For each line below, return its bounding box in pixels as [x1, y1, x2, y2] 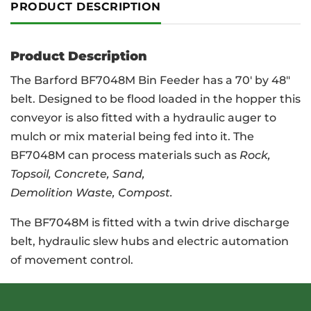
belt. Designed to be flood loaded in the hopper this [10, 92, 301, 106]
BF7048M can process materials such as [10, 149, 239, 162]
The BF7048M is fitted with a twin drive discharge [10, 216, 289, 229]
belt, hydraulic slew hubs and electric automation [10, 235, 289, 248]
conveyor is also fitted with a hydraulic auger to [10, 111, 276, 124]
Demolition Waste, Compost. [10, 186, 173, 199]
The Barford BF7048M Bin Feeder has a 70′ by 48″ [10, 74, 290, 87]
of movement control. [10, 253, 133, 267]
